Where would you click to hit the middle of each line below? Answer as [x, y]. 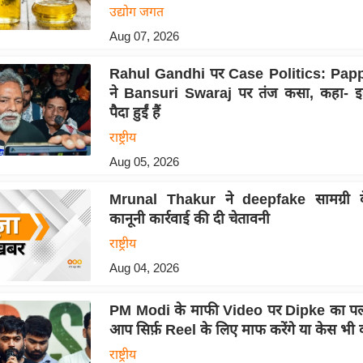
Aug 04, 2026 [144, 267]
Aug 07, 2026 [144, 36]
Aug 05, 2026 [144, 161]
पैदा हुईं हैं [135, 112]
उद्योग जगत [136, 11]
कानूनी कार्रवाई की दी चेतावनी [189, 218]
